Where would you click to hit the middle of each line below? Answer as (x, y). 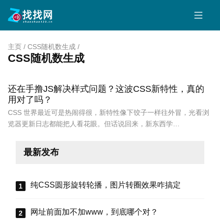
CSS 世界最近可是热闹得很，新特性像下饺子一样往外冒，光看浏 (109, 113)
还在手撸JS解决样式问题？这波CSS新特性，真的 (106, 88)
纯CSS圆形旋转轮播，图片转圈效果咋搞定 (106, 185)
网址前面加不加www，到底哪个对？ (94, 212)
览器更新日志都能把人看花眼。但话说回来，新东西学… (94, 124)
